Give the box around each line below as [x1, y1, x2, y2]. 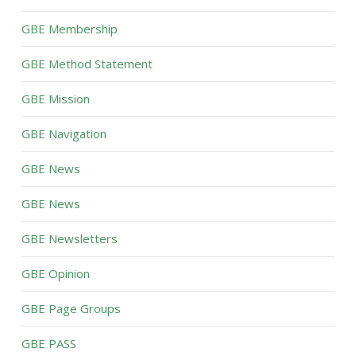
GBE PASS [21, 335, 76, 351]
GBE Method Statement [21, 56, 153, 72]
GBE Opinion [21, 265, 90, 281]
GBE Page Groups [21, 300, 121, 316]
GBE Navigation [21, 126, 106, 141]
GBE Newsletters [21, 230, 118, 246]
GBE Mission [21, 91, 90, 106]
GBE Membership [21, 21, 118, 37]
